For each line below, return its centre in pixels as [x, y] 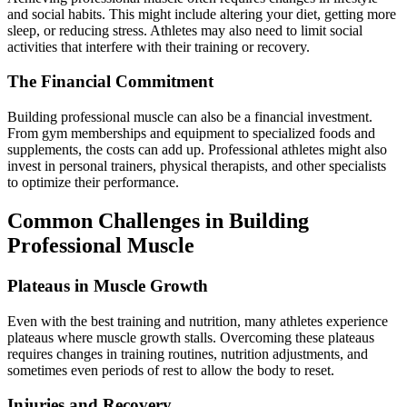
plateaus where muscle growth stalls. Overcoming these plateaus [191, 337]
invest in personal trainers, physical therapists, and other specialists [197, 165]
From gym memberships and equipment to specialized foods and [191, 133]
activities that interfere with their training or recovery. [159, 46]
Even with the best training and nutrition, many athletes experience [198, 321]
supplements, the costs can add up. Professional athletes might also [197, 149]
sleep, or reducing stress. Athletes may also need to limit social [185, 30]
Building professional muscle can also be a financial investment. [190, 116]
